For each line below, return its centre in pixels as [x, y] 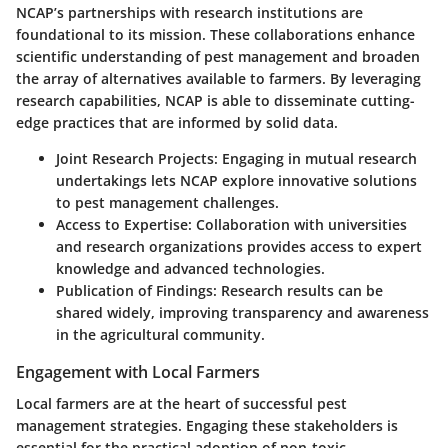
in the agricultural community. [160, 334]
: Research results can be [298, 290]
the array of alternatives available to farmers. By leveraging [218, 78]
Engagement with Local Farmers [138, 371]
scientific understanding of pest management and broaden [218, 56]
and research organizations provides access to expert [239, 246]
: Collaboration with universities [297, 224]
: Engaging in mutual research [315, 158]
